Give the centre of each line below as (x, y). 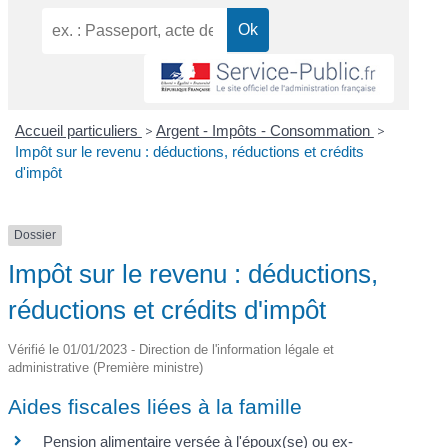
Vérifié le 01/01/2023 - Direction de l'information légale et (171, 349)
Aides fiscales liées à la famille (155, 406)
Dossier (35, 235)
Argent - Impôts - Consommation (264, 131)
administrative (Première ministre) (106, 367)
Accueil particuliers (78, 131)
